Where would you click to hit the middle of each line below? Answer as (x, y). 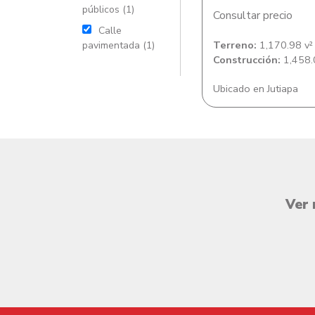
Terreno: (235, 45)
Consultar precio (253, 15)
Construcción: (247, 60)
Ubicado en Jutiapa (256, 89)
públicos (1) (108, 9)
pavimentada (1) (118, 45)
